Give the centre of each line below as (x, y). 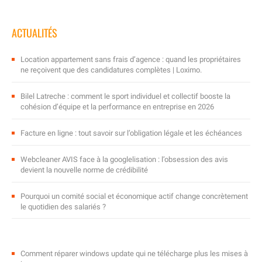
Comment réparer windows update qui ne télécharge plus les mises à (134, 254)
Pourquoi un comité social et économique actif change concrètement (134, 196)
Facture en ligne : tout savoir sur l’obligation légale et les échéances (131, 133)
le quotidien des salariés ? (63, 207)
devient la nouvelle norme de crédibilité (84, 170)
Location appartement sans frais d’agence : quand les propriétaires (131, 59)
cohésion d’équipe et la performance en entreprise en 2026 (117, 107)
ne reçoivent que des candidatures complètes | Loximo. (111, 70)
